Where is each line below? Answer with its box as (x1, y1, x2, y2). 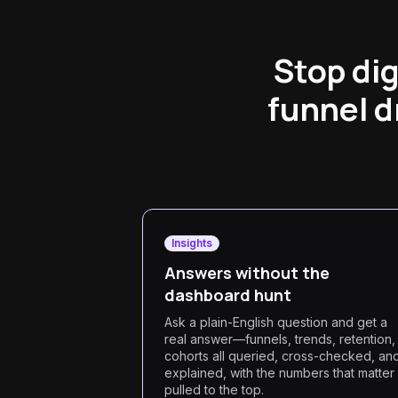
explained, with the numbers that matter (164, 365, 394, 380)
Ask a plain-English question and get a (164, 314, 387, 330)
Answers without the (164, 262, 330, 283)
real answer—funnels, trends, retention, (164, 331, 395, 346)
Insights (171, 236, 212, 250)
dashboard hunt (164, 284, 291, 306)
